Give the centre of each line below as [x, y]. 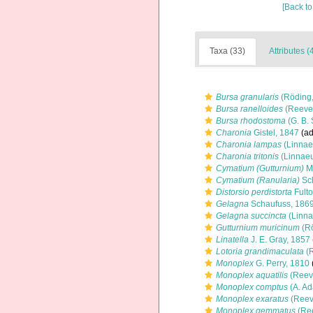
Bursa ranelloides [249, 109]
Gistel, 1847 [275, 133]
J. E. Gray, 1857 [279, 240]
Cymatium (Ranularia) [258, 180]
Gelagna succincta [251, 216]
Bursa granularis [247, 97]
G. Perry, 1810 [282, 263]
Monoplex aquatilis [252, 275]
